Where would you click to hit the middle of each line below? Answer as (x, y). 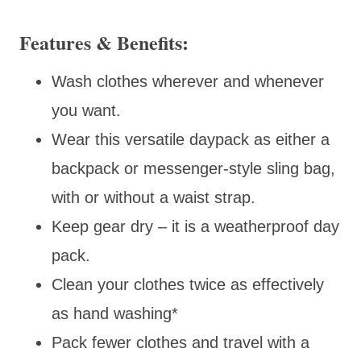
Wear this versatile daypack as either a (191, 139)
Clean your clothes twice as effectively (188, 284)
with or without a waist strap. (154, 197)
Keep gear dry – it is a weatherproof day (195, 226)
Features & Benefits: (104, 42)
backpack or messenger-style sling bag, (193, 168)
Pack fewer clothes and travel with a (180, 342)
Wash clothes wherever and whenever (188, 81)
